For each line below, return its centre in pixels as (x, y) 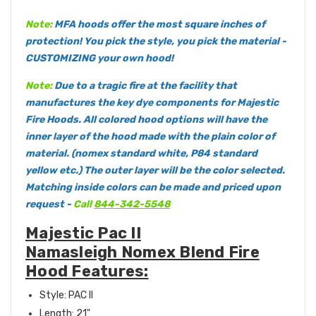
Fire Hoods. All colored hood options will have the (146, 120)
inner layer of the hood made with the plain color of (150, 137)
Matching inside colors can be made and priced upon (153, 188)
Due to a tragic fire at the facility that (146, 86)
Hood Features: (87, 272)
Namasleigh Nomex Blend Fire (142, 253)
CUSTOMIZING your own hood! (99, 59)
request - (49, 205)
